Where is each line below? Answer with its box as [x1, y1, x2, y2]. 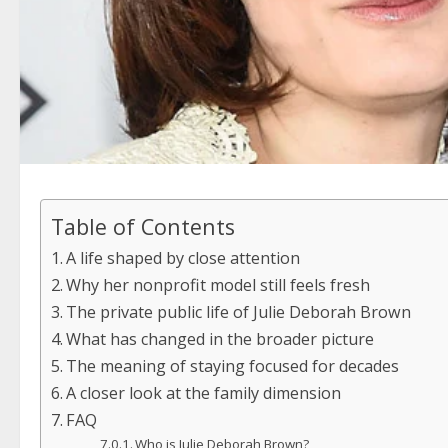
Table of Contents [51, 212, 235, 242]
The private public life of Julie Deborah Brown [66, 301, 412, 324]
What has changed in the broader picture [66, 328, 375, 351]
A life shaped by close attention [66, 247, 301, 270]
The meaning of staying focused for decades [66, 355, 400, 378]
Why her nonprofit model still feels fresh [66, 274, 371, 297]
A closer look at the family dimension [66, 382, 342, 405]
